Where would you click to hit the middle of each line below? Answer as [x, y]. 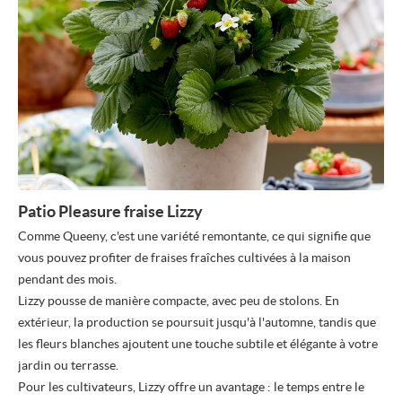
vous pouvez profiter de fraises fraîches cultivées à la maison [184, 258]
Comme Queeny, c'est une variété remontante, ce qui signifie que [194, 236]
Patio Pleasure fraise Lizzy [110, 212]
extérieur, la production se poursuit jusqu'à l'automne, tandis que [197, 323]
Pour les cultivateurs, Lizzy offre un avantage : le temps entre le [191, 387]
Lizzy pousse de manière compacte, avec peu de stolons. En [179, 301]
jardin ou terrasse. [68, 366]
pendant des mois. [67, 280]
